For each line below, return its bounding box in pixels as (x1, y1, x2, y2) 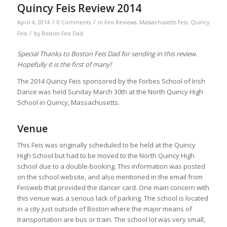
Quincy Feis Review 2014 (17, 1, 141, 16)
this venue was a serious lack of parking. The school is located (17, 193, 208, 203)
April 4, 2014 (17, 19, 50, 26)
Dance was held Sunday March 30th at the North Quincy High (17, 87, 203, 96)
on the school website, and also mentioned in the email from (17, 172, 203, 181)
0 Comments (56, 19, 91, 26)
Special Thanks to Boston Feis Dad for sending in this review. (17, 49, 197, 59)
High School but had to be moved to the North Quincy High (17, 150, 195, 160)
